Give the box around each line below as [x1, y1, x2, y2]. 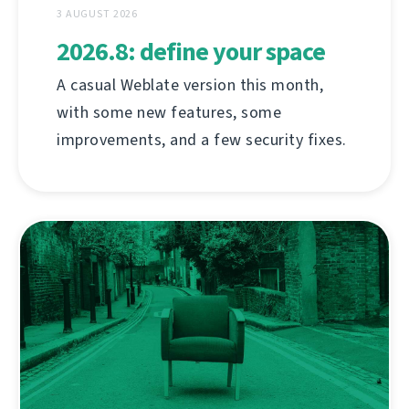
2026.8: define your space [57, 35, 325, 69]
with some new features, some [57, 101, 281, 124]
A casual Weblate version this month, [57, 74, 323, 97]
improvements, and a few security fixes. [57, 129, 347, 152]
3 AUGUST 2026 [57, 6, 139, 22]
